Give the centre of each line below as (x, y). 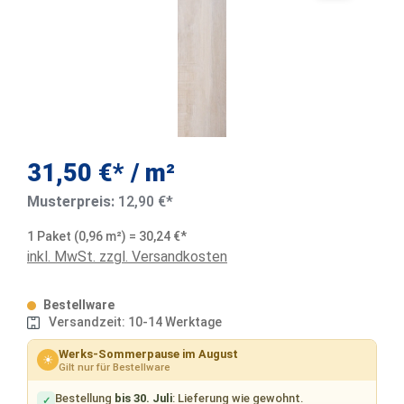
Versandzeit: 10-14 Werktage (136, 322)
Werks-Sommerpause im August (149, 353)
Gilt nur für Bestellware (115, 367)
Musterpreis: (73, 202)
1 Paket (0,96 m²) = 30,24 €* (107, 237)
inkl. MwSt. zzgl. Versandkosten (127, 257)
